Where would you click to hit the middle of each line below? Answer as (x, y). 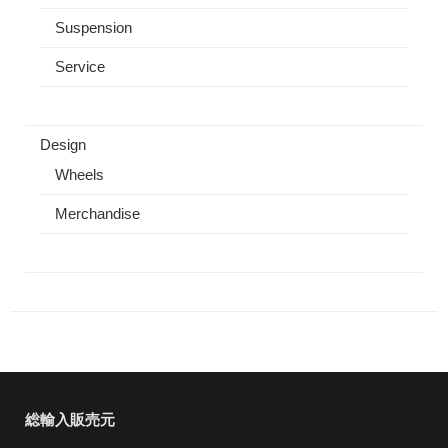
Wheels (79, 175)
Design (63, 145)
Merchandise (97, 214)
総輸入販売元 (70, 420)
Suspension (93, 28)
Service (80, 67)
